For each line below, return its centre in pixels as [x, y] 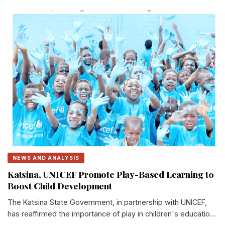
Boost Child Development [60, 185]
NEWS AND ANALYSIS [46, 158]
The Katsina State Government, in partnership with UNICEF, [107, 202]
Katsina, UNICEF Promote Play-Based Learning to [111, 174]
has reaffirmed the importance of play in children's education [111, 213]
